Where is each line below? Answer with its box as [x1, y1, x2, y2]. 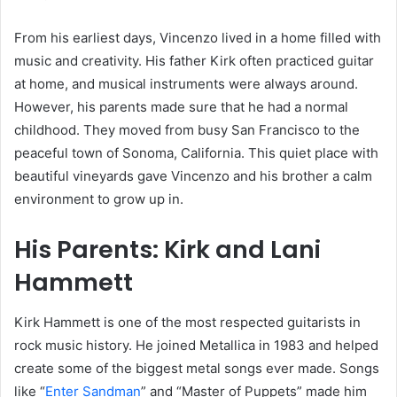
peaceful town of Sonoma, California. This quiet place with [14, 144, 378, 162]
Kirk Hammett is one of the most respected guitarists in [14, 313, 361, 331]
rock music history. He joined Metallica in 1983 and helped [14, 336, 378, 354]
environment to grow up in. [14, 191, 183, 208]
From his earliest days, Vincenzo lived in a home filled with [14, 29, 381, 47]
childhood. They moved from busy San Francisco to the [14, 121, 360, 139]
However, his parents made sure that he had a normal [14, 98, 348, 116]
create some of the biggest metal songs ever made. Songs [14, 359, 379, 377]
